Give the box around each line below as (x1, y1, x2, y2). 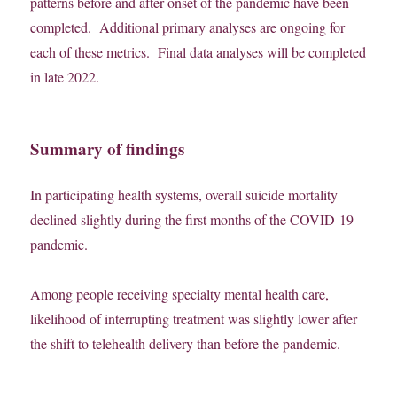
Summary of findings (30, 136, 185, 161)
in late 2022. (30, 67, 100, 87)
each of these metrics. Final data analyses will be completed (30, 43, 367, 62)
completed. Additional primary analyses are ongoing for (30, 18, 346, 37)
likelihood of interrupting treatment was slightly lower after (30, 309, 358, 329)
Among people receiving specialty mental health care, (30, 284, 330, 304)
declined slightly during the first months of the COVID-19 (30, 210, 354, 230)
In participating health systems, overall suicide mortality (30, 185, 339, 205)
